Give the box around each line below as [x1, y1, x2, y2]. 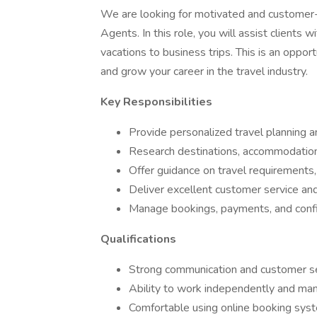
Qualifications [100, 231, 176, 247]
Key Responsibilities [100, 94, 212, 110]
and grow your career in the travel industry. [100, 64, 308, 79]
